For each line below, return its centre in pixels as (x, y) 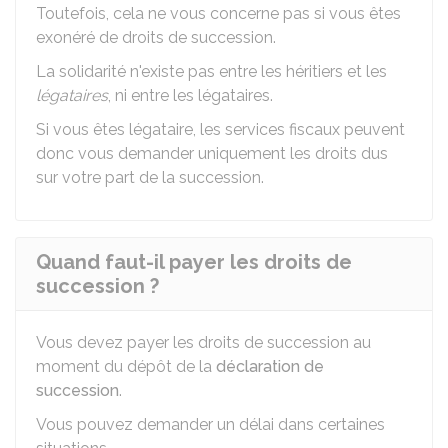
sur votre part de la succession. (150, 177)
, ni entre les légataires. (190, 95)
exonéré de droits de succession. (156, 37)
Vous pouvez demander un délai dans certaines (210, 424)
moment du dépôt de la (126, 366)
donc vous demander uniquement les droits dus (212, 153)
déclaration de (270, 366)
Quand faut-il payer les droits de (194, 262)
